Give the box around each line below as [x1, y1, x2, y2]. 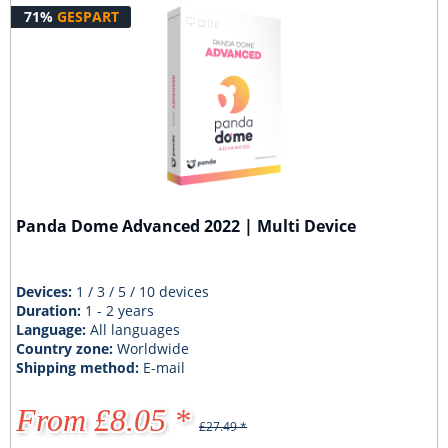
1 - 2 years [85, 301, 155, 320]
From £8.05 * [16, 402, 191, 438]
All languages [90, 320, 181, 339]
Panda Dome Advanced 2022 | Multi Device [16, 215, 357, 238]
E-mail [143, 358, 186, 377]
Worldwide [117, 339, 190, 358]
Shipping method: [16, 358, 144, 377]
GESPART [56, 7, 119, 27]
